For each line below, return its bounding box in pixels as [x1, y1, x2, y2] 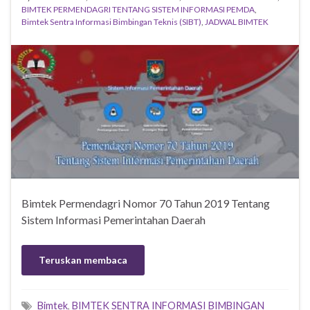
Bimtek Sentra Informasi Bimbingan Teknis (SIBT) [21, 17, 201, 28]
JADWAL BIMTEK [205, 17, 268, 28]
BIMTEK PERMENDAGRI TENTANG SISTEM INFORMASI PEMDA [21, 4, 255, 15]
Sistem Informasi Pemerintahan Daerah [21, 212, 206, 226]
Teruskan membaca [39, 253, 127, 266]
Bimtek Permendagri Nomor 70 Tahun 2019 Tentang [21, 196, 270, 210]
